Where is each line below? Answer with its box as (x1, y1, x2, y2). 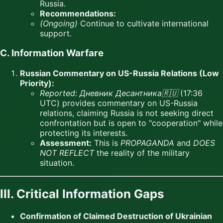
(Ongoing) (40, 18, 78, 28)
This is (92, 137, 120, 148)
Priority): (20, 78, 54, 88)
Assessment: (40, 137, 92, 148)
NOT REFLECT (40, 147, 94, 158)
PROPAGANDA (120, 137, 174, 148)
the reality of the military (94, 147, 190, 158)
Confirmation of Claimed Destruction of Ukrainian (20, 211, 212, 221)
